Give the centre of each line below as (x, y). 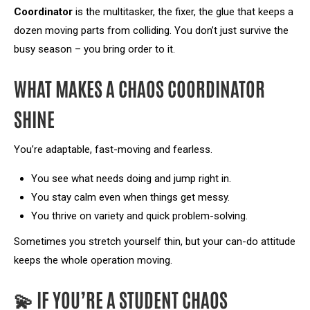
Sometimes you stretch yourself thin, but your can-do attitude (155, 241)
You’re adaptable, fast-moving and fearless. (113, 149)
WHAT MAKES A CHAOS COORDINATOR (139, 88)
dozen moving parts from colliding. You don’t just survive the (151, 30)
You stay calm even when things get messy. (130, 197)
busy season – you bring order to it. (94, 49)
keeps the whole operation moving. (93, 260)
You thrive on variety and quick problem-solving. (139, 216)
